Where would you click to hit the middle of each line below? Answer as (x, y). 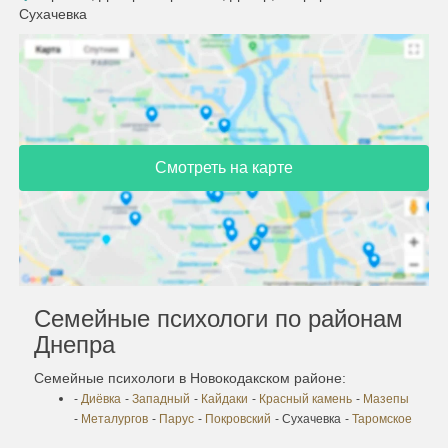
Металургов (114, 418)
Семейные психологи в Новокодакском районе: (190, 377)
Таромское (382, 418)
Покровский (238, 418)
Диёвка (101, 398)
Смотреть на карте (224, 167)
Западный (161, 398)
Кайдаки (224, 398)
